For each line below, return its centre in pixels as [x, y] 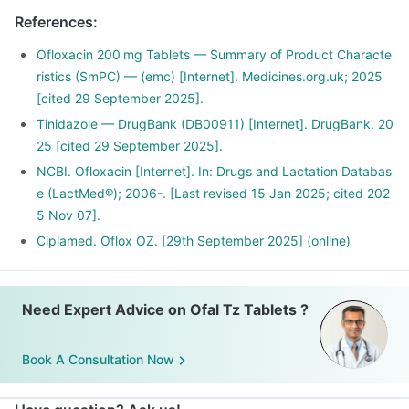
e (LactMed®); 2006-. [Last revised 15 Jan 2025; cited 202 [213, 193]
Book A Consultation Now [98, 360]
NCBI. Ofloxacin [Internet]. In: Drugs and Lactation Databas [214, 171]
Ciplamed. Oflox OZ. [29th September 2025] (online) [194, 241]
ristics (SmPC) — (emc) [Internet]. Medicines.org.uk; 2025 [210, 76]
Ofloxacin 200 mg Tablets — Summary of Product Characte [214, 54]
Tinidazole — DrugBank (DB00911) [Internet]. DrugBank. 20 [215, 124]
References [54, 22]
